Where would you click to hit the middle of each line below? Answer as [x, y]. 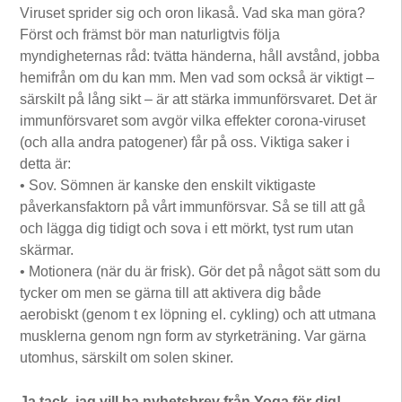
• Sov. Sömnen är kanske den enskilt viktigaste [168, 185]
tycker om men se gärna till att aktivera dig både [171, 293]
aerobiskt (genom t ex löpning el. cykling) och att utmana [198, 314]
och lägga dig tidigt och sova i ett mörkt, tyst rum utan [187, 228]
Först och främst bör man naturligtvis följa [150, 34]
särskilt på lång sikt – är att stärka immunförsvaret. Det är [199, 99]
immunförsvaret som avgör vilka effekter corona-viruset [193, 120]
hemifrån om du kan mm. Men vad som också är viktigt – [197, 77]
